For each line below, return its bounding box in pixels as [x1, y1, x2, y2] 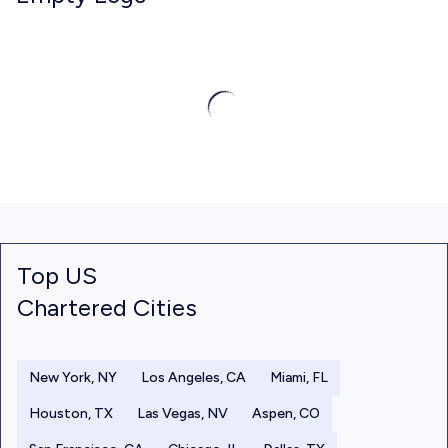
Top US [17, 261, 97, 290]
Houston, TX [29, 405, 113, 422]
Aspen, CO [252, 405, 320, 422]
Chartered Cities [17, 293, 197, 322]
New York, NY [29, 369, 117, 386]
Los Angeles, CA [141, 369, 246, 386]
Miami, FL [270, 369, 328, 386]
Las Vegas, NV [137, 405, 228, 422]
